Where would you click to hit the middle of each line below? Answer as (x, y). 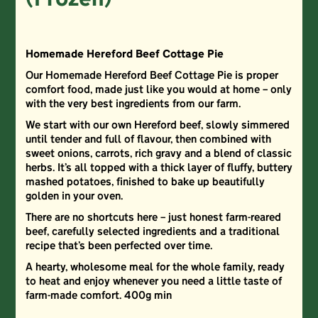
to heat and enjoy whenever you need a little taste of (153, 282)
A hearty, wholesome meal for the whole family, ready (155, 268)
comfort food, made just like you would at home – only (158, 91)
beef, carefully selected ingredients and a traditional (152, 232)
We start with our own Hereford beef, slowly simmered (157, 126)
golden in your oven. (74, 197)
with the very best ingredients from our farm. (133, 105)
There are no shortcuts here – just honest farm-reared (153, 218)
